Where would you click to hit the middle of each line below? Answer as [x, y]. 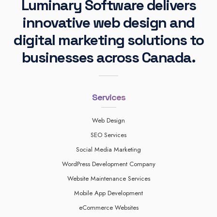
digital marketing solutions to [108, 40]
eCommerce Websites [108, 208]
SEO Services [108, 135]
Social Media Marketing [108, 150]
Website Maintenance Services [108, 179]
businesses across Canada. [108, 58]
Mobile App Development [108, 193]
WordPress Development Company [108, 164]
